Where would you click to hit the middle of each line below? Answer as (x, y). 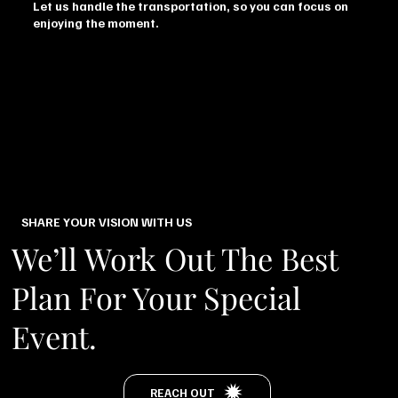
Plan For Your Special (157, 297)
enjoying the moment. (96, 23)
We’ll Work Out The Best (175, 258)
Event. (55, 336)
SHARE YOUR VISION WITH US (106, 221)
